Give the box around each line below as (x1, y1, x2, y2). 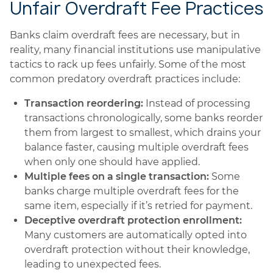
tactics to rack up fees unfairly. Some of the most (10, 58, 246, 70)
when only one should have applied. (24, 156, 200, 168)
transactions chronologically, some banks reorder (24, 112, 263, 124)
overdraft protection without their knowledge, (24, 244, 250, 255)
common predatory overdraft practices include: (10, 73, 240, 85)
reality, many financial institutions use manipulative (10, 44, 261, 55)
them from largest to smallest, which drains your (24, 127, 261, 138)
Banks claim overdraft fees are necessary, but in (10, 29, 240, 41)
